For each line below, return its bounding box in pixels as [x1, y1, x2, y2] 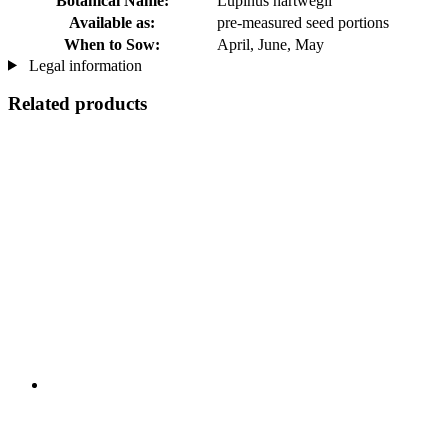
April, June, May [217, 35, 324, 53]
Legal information [24, 56, 142, 74]
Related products [8, 93, 147, 115]
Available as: [69, 13, 155, 31]
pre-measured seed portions [217, 13, 389, 31]
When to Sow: [64, 35, 160, 53]
